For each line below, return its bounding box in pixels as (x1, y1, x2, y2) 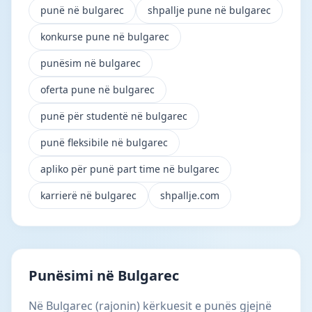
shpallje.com (160, 189, 219, 202)
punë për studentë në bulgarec (40, 109, 187, 123)
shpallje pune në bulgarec (148, 3, 271, 17)
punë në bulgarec (40, 3, 124, 17)
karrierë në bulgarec (40, 189, 136, 202)
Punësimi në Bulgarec (29, 266, 179, 285)
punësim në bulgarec (40, 56, 141, 70)
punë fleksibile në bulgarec (40, 136, 168, 149)
